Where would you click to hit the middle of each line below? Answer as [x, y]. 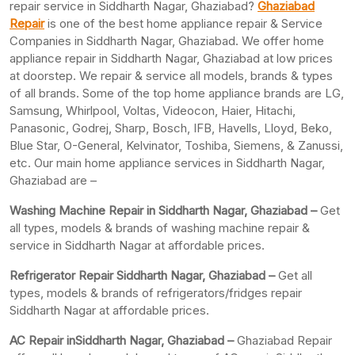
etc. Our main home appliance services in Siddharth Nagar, [167, 162]
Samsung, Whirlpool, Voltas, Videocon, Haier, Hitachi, [153, 110]
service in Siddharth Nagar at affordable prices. [137, 245]
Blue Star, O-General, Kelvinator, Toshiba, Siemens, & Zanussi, [176, 145]
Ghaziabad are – [53, 180]
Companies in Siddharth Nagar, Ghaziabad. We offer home [167, 40]
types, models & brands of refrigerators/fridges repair [156, 292]
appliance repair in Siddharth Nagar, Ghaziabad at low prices [171, 58]
